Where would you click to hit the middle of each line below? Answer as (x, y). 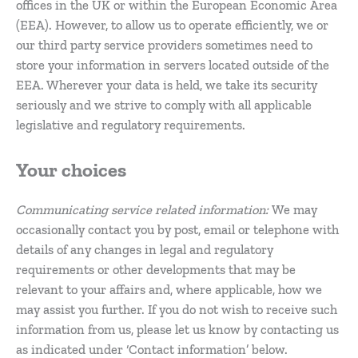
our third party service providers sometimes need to (164, 46)
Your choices (71, 169)
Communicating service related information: (144, 209)
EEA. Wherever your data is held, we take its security (167, 86)
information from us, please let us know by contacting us (177, 329)
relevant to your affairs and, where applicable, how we (169, 289)
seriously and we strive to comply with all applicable (164, 105)
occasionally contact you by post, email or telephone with (177, 229)
